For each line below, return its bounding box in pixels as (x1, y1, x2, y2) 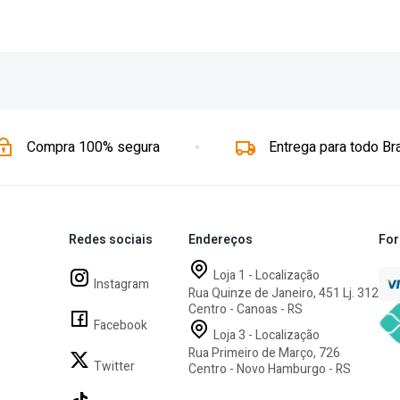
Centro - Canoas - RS (188, 300, 303, 319)
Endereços (188, 230, 253, 249)
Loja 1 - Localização (213, 266, 320, 285)
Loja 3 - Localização (213, 326, 320, 345)
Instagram (94, 275, 149, 294)
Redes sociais (69, 230, 153, 249)
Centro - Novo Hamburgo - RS (188, 360, 351, 379)
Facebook (94, 316, 147, 335)
